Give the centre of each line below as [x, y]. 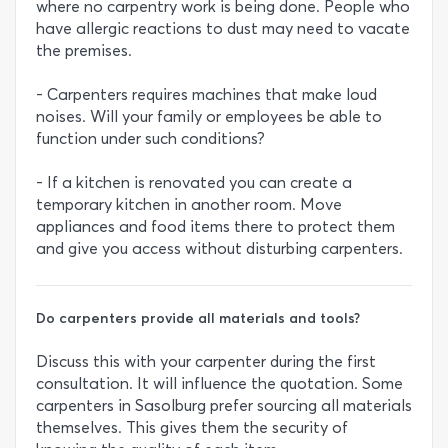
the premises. [84, 50]
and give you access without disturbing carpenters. [219, 248]
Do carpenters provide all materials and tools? [198, 318]
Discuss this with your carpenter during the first [206, 362]
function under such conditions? [150, 138]
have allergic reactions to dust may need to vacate [223, 28]
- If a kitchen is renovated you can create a [194, 182]
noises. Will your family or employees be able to [209, 116]
